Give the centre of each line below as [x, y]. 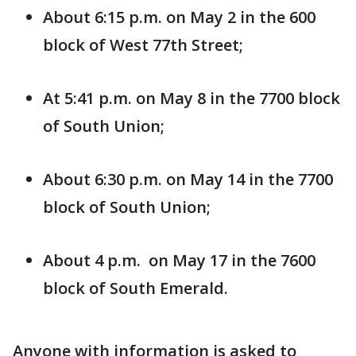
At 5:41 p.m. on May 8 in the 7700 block [192, 99]
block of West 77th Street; [143, 45]
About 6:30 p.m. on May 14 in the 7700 [188, 180]
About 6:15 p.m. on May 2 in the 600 [179, 17]
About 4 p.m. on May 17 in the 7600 [179, 261]
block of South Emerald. [135, 288]
